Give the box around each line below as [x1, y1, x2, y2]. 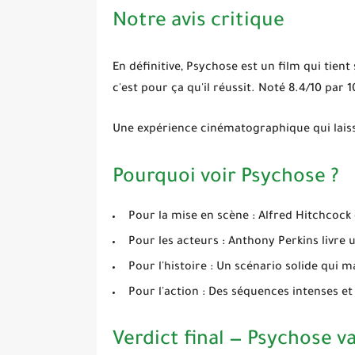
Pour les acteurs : [128, 235, 225, 249]
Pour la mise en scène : [128, 210, 255, 223]
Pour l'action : [128, 286, 205, 300]
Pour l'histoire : [128, 261, 213, 274]
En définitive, [113, 62, 186, 75]
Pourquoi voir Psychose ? [113, 167, 339, 189]
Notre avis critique [113, 12, 284, 34]
